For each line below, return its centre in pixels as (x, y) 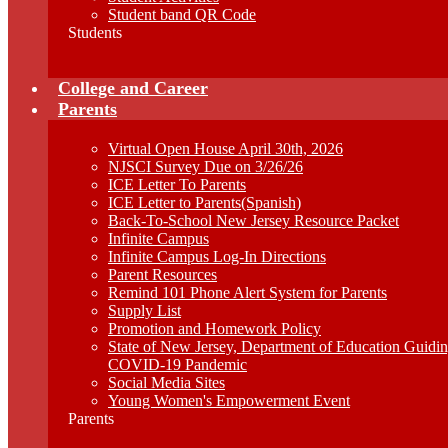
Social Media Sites (166, 382)
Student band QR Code (182, 14)
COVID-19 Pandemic (177, 364)
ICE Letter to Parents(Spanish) (204, 202)
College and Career (133, 88)
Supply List (144, 310)
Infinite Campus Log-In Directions (217, 256)
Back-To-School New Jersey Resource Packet (253, 220)
